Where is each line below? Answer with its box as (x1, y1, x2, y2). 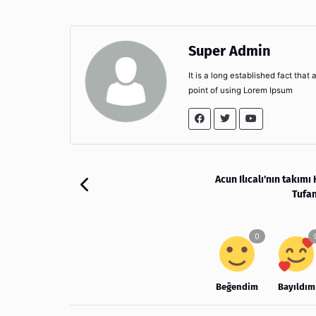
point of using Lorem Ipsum (188, 85, 293, 95)
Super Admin (188, 42, 271, 59)
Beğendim (216, 281, 258, 292)
